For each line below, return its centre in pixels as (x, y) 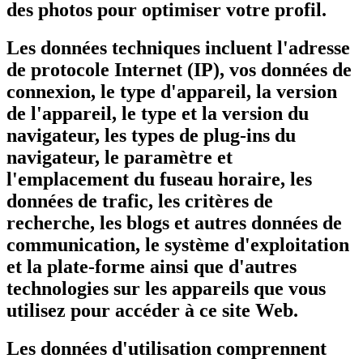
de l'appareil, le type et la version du (158, 114)
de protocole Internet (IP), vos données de (179, 70)
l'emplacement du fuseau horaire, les (159, 179)
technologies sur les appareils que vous (166, 289)
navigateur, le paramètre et (120, 158)
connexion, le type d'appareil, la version (172, 92)
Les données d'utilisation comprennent (167, 348)
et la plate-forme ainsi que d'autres (152, 267)
